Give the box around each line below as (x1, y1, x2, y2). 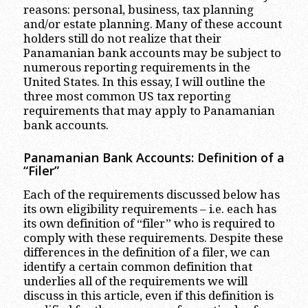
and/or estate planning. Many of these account (23, 17, 282, 32)
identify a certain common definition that (23, 259, 252, 274)
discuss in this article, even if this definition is (23, 288, 274, 302)
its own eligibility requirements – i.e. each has (23, 201, 276, 216)
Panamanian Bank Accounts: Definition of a (23, 149, 285, 166)
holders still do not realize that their (23, 32, 221, 46)
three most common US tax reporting (23, 89, 231, 104)
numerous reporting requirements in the (23, 60, 250, 75)
